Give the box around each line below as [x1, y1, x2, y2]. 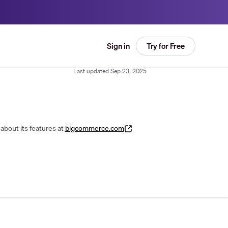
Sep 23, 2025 [110, 66, 147, 76]
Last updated [73, 66, 109, 76]
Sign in [106, 40, 130, 52]
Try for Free [146, 39, 185, 52]
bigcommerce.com [65, 123, 124, 134]
